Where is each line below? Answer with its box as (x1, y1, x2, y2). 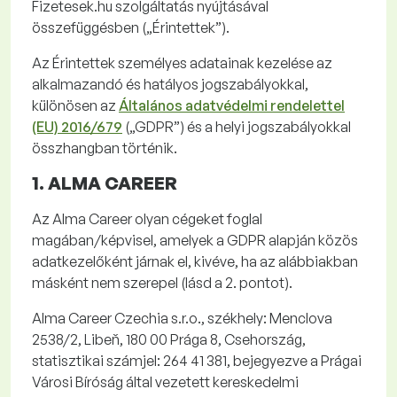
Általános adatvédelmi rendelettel (119, 97, 345, 114)
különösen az (32, 97, 119, 114)
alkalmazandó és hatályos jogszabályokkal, (32, 75, 308, 93)
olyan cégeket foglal (132, 210, 262, 228)
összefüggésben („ (32, 19, 152, 36)
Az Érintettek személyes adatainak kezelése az (32, 54, 332, 72)
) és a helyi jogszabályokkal (180, 118, 351, 136)
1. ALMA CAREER (32, 172, 177, 194)
